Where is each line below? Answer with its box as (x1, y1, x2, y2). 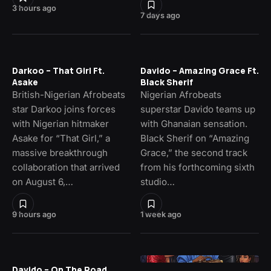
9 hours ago (12, 209, 56, 219)
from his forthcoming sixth (140, 161, 255, 173)
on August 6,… (12, 175, 73, 188)
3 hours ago (12, 3, 56, 13)
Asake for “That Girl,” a (12, 132, 110, 144)
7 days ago (140, 10, 180, 20)
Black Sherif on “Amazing (140, 132, 249, 144)
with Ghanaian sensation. (140, 117, 247, 129)
